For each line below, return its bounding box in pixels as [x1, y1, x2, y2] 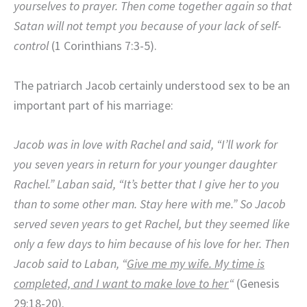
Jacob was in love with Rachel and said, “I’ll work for [14, 136, 278, 153]
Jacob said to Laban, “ [14, 256, 127, 272]
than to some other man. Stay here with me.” [14, 196, 240, 212]
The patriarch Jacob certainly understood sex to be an [14, 77, 290, 93]
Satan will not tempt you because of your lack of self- [14, 17, 281, 34]
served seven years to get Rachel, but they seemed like [14, 216, 290, 232]
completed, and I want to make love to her [14, 275, 229, 292]
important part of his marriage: [14, 97, 173, 113]
